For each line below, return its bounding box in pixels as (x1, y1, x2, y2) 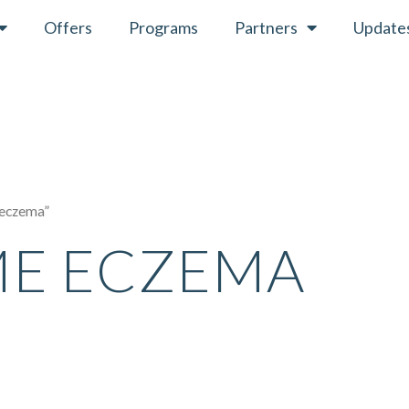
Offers (43, 17, 92, 37)
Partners (234, 17, 298, 37)
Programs (128, 17, 198, 37)
